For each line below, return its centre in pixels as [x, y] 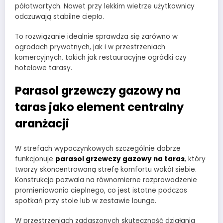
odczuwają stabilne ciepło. [59, 16]
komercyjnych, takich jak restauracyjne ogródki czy [101, 57]
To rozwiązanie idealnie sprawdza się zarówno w [96, 36]
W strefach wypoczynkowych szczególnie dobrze [98, 148]
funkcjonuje [35, 159]
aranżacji [42, 124]
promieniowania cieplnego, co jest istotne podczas [101, 190]
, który [195, 159]
